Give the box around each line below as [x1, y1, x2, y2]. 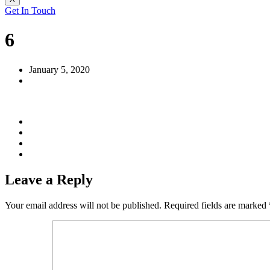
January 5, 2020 [29, 64, 90, 75]
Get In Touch [5, 5, 55, 16]
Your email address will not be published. [5, 199, 162, 210]
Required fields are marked [164, 199, 269, 210]
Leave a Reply [5, 171, 93, 187]
